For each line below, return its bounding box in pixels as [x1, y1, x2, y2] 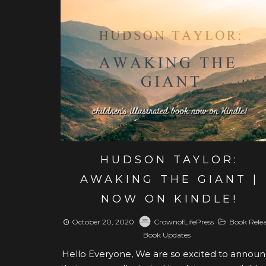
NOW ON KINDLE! [100, 192, 238, 206]
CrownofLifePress [154, 217, 214, 227]
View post [141, 59, 188, 71]
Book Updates [143, 230, 191, 240]
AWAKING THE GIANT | [80, 173, 259, 186]
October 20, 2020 [72, 217, 135, 227]
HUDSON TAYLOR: [100, 153, 239, 167]
